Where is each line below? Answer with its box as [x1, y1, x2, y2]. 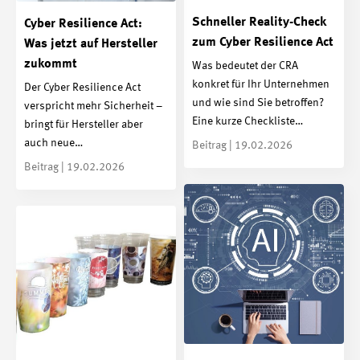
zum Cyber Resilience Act [192, 35, 333, 49]
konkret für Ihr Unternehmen [192, 79, 329, 91]
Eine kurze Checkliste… [192, 116, 303, 128]
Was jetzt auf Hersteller [24, 37, 157, 51]
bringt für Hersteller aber [24, 119, 143, 131]
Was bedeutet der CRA [192, 60, 298, 72]
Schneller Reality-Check [192, 15, 326, 29]
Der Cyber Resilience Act [24, 82, 141, 94]
